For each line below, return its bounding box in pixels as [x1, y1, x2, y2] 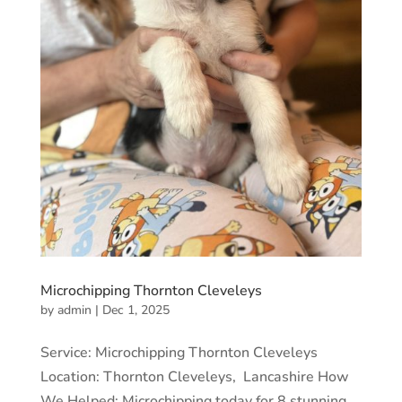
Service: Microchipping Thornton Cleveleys [39, 343, 318, 363]
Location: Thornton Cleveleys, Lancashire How [39, 367, 349, 388]
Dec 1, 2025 [101, 301, 170, 319]
